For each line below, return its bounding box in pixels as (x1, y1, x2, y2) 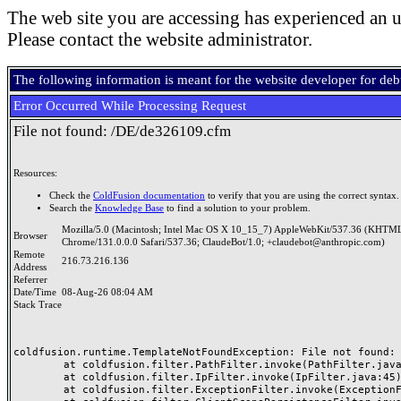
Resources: (13, 168, 57, 178)
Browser (13, 231, 53, 241)
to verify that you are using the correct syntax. (205, 190, 399, 200)
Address (13, 262, 52, 272)
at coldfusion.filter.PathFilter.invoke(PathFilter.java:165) (13, 358, 64, 371)
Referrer (13, 275, 53, 285)
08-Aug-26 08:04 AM (62, 287, 153, 297)
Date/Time (13, 287, 62, 297)
